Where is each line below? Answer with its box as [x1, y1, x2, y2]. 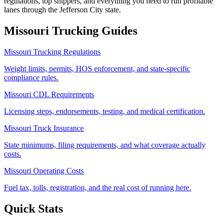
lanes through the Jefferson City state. [4, 5, 121, 14]
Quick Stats [4, 202, 63, 215]
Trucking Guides [49, 24, 137, 37]
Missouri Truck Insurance [4, 123, 84, 132]
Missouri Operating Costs [4, 166, 84, 175]
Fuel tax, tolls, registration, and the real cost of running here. [4, 183, 191, 192]
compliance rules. [4, 73, 58, 82]
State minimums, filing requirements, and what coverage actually [4, 140, 206, 149]
